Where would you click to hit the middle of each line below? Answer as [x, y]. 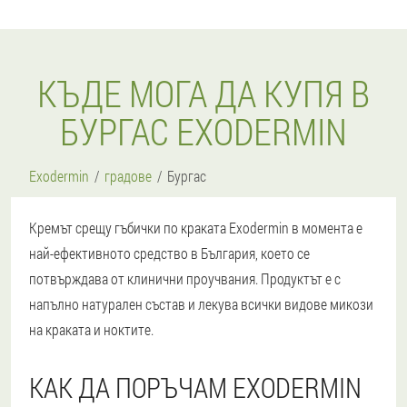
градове [128, 176]
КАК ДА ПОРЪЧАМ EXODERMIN [195, 387]
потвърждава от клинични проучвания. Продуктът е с [185, 278]
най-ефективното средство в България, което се [169, 253]
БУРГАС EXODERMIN [203, 131]
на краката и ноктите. [91, 329]
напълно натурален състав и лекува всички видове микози [201, 304]
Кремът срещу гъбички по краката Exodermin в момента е [196, 228]
